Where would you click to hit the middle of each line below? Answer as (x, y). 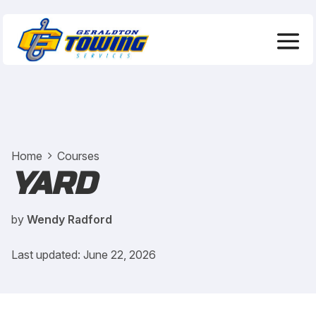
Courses (78, 156)
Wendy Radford (69, 219)
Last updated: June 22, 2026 (84, 254)
